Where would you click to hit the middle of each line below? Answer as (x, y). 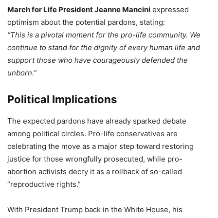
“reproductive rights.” (44, 184)
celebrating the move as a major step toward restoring (100, 146)
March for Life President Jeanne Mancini (79, 9)
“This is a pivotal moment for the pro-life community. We (104, 35)
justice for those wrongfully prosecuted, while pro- (95, 159)
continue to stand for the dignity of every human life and (104, 47)
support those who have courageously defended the (98, 60)
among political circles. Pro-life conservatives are (92, 133)
